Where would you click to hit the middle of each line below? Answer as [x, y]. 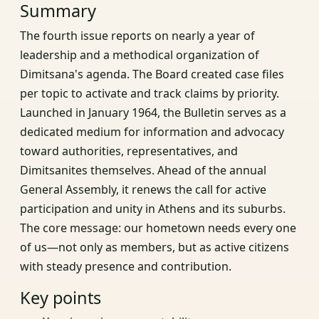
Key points [61, 297]
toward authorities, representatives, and [129, 151]
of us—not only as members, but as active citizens [155, 247]
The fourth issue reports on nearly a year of [137, 35]
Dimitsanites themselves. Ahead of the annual [143, 170]
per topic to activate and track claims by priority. [150, 93]
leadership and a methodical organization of [140, 54]
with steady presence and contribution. [126, 266]
